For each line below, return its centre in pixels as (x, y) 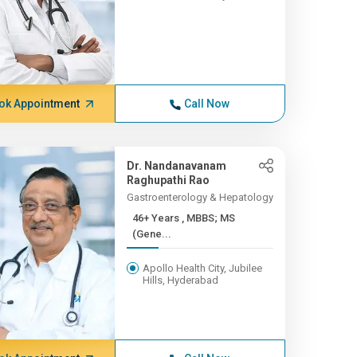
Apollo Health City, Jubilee (202, 268)
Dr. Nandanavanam (176, 166)
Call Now (207, 104)
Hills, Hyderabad (180, 280)
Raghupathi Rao (168, 180)
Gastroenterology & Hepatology (200, 197)
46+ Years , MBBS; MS (157, 218)
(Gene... (151, 234)
